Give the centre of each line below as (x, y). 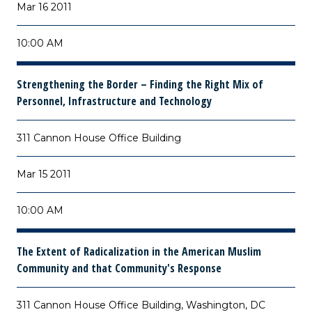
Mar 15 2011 (44, 174)
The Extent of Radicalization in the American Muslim (139, 251)
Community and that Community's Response (119, 268)
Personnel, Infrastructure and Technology (114, 101)
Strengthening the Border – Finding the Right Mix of (140, 84)
